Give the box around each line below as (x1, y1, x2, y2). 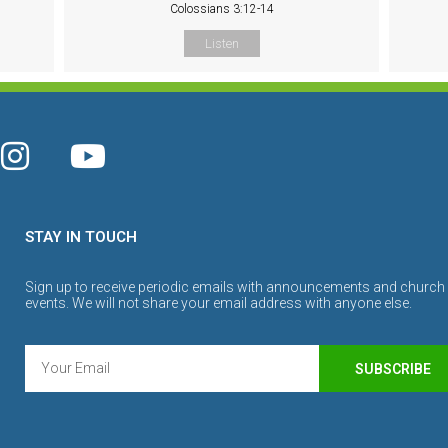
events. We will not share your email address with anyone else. (24, 295, 412, 312)
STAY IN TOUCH (24, 228, 137, 247)
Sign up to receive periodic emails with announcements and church (24, 279, 445, 296)
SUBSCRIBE (355, 360, 432, 377)
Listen (204, 36, 239, 52)
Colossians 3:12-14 (169, 2, 274, 17)
